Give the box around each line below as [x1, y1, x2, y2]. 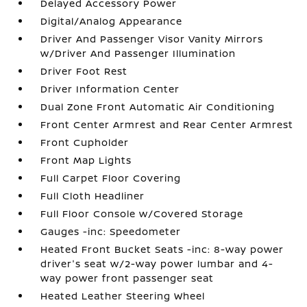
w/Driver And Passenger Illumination [40, 47, 236, 60]
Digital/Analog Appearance [40, 14, 183, 27]
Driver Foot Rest [40, 64, 128, 77]
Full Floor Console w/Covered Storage [40, 207, 244, 220]
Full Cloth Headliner [40, 189, 145, 202]
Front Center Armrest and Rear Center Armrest [40, 118, 294, 131]
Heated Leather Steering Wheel [40, 289, 206, 302]
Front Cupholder [40, 136, 130, 149]
